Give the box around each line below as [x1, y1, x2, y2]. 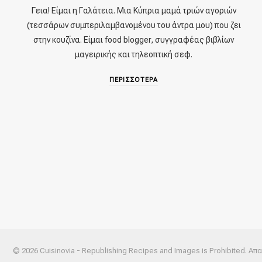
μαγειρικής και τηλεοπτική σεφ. [75, 49, 193, 59]
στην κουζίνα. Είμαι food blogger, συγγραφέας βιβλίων [33, 35, 235, 44]
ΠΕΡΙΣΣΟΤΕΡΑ [109, 75, 158, 84]
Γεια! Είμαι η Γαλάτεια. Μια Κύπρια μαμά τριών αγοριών [31, 5, 236, 15]
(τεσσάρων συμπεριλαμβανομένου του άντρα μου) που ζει [26, 20, 241, 30]
